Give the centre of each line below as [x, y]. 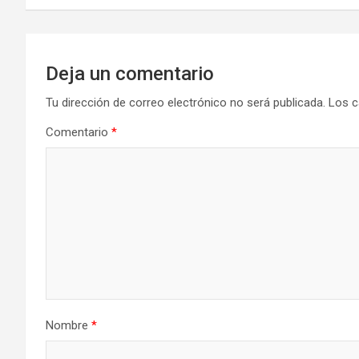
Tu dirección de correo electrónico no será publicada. [186, 102]
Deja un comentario [130, 73]
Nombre [69, 325]
